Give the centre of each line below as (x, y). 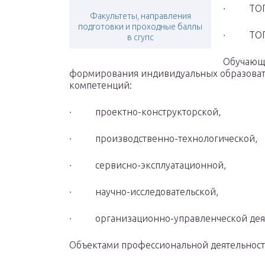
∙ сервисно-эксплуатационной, (148, 165)
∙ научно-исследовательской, (144, 192)
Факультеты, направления (140, 16)
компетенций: (101, 85)
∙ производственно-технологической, (163, 139)
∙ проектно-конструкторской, (145, 112)
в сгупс (140, 38)
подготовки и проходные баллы (140, 27)
